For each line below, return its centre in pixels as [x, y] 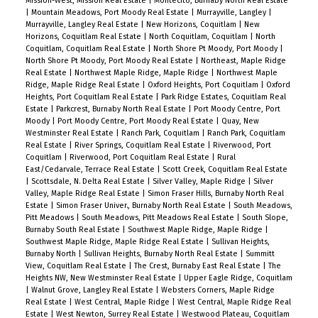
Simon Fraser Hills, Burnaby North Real [215, 193]
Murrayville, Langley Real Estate [83, 24]
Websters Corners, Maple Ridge [218, 290]
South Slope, [265, 217]
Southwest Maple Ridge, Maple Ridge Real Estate [115, 241]
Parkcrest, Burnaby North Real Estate [122, 109]
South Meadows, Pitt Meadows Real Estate [159, 217]
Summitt [260, 253]
